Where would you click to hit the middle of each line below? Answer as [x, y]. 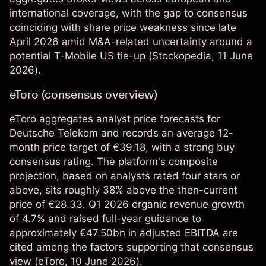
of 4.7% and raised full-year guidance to [105, 219]
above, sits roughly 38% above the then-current [123, 190]
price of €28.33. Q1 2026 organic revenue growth [127, 205]
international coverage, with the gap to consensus [129, 13]
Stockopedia [182, 56]
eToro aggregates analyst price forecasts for [115, 119]
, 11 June [232, 56]
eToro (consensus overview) [83, 95]
